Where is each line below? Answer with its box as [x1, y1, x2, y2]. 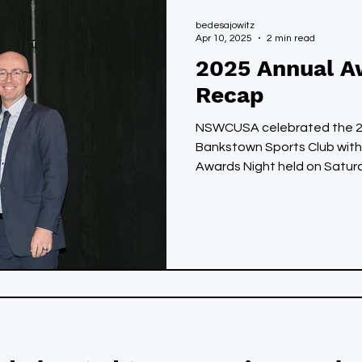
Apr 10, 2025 [196, 32, 252, 44]
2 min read [267, 32, 315, 44]
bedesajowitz [196, 19, 255, 31]
